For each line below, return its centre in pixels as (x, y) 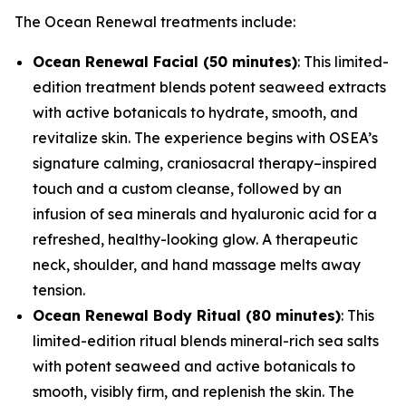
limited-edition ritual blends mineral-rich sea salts (206, 340)
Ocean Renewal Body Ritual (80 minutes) (187, 315)
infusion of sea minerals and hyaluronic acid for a (205, 213)
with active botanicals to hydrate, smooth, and (195, 112)
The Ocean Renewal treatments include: (155, 21)
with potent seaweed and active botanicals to (194, 366)
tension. (59, 290)
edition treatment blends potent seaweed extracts (209, 87)
